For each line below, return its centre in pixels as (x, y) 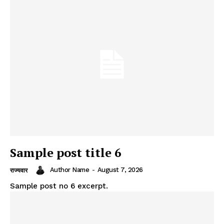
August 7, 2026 (120, 170)
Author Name (69, 170)
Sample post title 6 (66, 152)
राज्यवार (19, 170)
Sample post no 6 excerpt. (59, 186)
